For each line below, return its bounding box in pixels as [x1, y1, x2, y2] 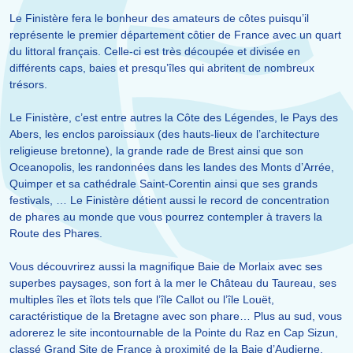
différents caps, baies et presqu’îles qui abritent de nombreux [9, 61, 314, 75]
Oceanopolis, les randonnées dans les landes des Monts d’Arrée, [9, 161, 334, 174]
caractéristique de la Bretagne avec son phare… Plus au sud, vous [9, 310, 342, 323]
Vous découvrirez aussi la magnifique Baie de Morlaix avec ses [9, 260, 322, 273]
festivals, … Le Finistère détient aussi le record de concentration [9, 194, 329, 207]
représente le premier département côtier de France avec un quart [9, 28, 341, 42]
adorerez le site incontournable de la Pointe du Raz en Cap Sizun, [9, 326, 338, 340]
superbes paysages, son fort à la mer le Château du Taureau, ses [9, 277, 336, 290]
